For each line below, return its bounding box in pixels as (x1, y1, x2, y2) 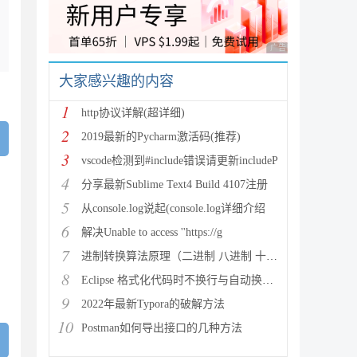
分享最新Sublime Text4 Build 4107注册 (81, 178, 268, 190)
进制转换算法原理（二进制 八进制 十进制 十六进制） (81, 250, 266, 262)
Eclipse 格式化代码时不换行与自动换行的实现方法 (81, 274, 262, 286)
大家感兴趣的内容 (59, 73, 174, 89)
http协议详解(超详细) (81, 107, 185, 119)
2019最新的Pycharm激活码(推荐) (81, 131, 241, 143)
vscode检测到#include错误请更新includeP (81, 155, 278, 167)
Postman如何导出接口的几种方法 (81, 322, 242, 334)
